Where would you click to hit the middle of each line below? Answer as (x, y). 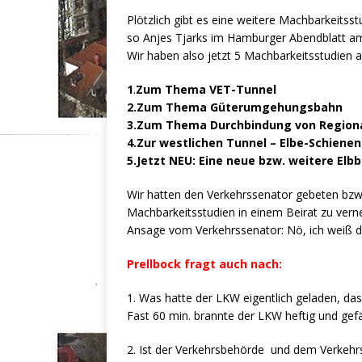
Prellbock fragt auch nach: (204, 264)
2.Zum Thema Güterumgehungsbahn (235, 107)
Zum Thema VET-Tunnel (206, 90)
